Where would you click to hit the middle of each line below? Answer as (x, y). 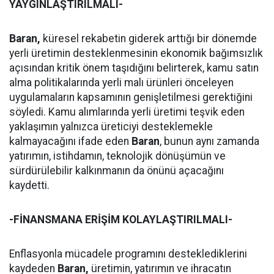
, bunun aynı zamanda (209, 141)
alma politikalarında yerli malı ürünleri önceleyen (121, 83)
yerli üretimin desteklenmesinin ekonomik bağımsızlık (136, 53)
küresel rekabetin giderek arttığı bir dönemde (149, 39)
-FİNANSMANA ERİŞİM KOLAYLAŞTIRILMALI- (121, 220)
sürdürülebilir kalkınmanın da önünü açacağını (117, 171)
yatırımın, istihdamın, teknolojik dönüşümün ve (117, 156)
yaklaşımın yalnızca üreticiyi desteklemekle (111, 127)
